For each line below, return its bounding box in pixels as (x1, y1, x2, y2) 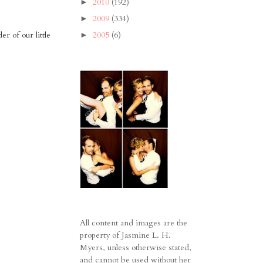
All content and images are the (80, 217, 187, 229)
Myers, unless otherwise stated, (80, 242, 191, 254)
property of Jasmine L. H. (80, 230, 171, 241)
